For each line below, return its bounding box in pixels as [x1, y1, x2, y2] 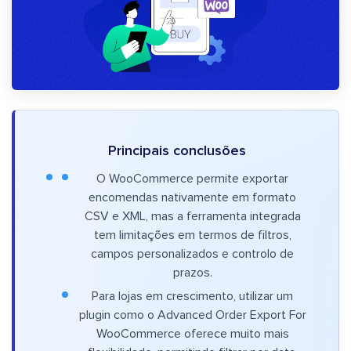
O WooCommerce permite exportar [96, 172, 288, 186]
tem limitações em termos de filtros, [93, 229, 291, 242]
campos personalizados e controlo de [91, 248, 294, 261]
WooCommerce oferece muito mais [96, 327, 289, 341]
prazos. [172, 266, 212, 280]
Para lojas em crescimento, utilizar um [92, 290, 293, 303]
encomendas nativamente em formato [89, 191, 296, 204]
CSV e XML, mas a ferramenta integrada [84, 210, 301, 223]
